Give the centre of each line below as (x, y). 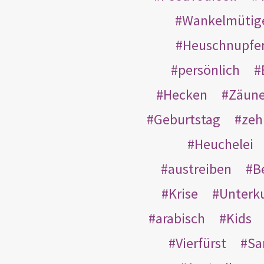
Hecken (185, 94)
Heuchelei (224, 144)
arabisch (180, 218)
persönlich (209, 70)
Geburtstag (187, 119)
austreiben (199, 169)
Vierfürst (201, 243)
